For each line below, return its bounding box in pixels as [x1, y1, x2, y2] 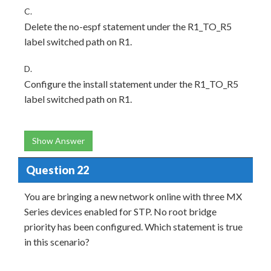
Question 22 [25, 163, 89, 177]
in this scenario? [24, 236, 90, 247]
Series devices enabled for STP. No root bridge [24, 206, 217, 217]
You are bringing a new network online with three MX [24, 191, 242, 202]
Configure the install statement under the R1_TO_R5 [24, 78, 238, 90]
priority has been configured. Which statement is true [24, 221, 243, 232]
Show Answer [32, 135, 85, 146]
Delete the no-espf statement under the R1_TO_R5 [24, 21, 232, 32]
